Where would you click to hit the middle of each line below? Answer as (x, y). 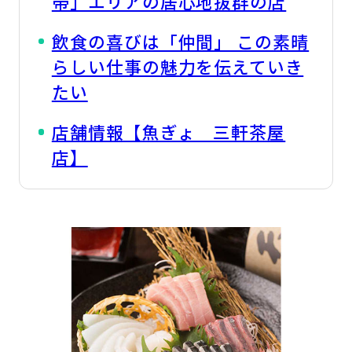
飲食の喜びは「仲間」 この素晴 (180, 42)
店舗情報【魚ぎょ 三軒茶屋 (169, 132)
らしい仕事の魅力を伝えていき (178, 67)
